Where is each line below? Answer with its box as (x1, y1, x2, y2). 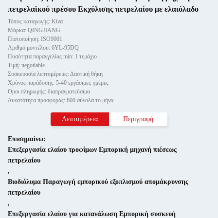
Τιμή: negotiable (8, 62, 45, 69)
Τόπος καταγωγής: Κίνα (8, 18, 63, 25)
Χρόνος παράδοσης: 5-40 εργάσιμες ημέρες (8, 79, 109, 86)
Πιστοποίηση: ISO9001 (8, 36, 62, 42)
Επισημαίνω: (8, 135, 46, 143)
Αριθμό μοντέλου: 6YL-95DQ (8, 44, 79, 51)
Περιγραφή (123, 115, 153, 123)
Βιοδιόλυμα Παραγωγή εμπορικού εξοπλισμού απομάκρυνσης (8, 178, 188, 185)
